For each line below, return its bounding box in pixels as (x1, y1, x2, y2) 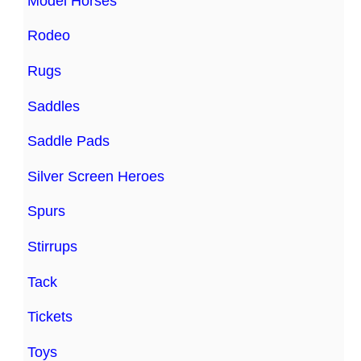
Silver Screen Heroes (27, 168, 165, 185)
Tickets (27, 309, 73, 326)
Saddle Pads (27, 133, 110, 150)
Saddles (27, 98, 81, 114)
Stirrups (27, 238, 78, 255)
